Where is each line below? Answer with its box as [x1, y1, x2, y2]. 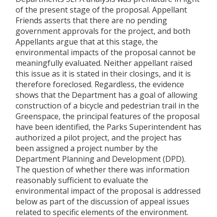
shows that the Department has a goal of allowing [15, 89, 198, 100]
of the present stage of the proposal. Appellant [15, 4, 187, 15]
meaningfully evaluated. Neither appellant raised [15, 57, 192, 68]
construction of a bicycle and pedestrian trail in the [15, 100, 199, 111]
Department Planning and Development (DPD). [15, 153, 186, 164]
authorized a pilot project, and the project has [15, 132, 182, 143]
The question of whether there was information [15, 164, 189, 175]
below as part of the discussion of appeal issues [15, 196, 189, 207]
